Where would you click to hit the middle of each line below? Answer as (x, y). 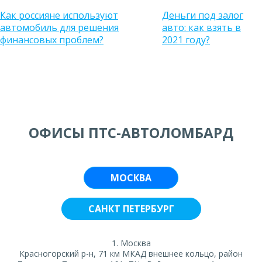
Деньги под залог (203, 15)
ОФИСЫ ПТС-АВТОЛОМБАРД (131, 132)
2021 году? (186, 40)
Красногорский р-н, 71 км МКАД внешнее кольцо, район (131, 254)
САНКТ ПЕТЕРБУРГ (131, 209)
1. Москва (131, 243)
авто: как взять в (202, 27)
